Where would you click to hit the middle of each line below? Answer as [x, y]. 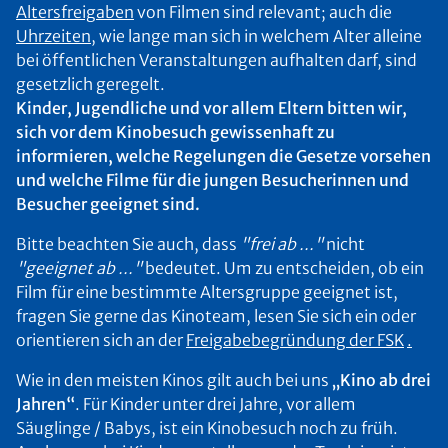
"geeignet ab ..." [79, 268]
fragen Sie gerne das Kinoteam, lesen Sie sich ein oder [216, 316]
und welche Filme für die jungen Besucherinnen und [212, 180]
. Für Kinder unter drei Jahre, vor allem [215, 404]
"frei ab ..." [283, 244]
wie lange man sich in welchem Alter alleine [259, 36]
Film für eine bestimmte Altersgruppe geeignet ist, [207, 292]
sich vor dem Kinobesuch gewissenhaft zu [175, 132]
